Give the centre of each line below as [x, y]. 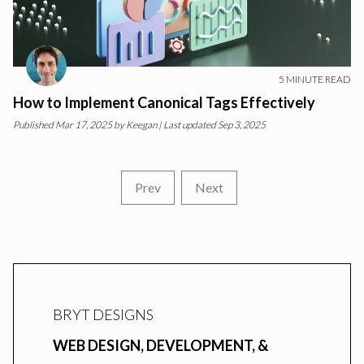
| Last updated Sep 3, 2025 [211, 125]
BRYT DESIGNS [103, 314]
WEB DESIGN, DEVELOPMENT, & [160, 345]
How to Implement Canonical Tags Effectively [164, 102]
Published [33, 125]
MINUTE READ [318, 79]
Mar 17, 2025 [84, 125]
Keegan [141, 125]
